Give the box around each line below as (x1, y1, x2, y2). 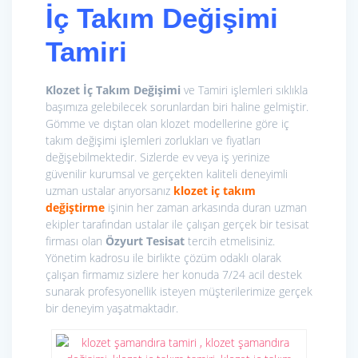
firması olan (46, 233, 105, 249)
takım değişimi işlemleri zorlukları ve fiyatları (46, 133, 261, 149)
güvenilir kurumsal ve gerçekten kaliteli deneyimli (46, 166, 288, 182)
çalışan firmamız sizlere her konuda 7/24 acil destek (46, 267, 302, 283)
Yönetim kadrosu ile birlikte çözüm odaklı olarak (46, 250, 281, 266)
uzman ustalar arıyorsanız (46, 183, 173, 199)
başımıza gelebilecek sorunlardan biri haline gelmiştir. (46, 99, 308, 115)
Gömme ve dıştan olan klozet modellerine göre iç (46, 116, 289, 132)
